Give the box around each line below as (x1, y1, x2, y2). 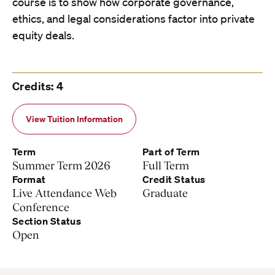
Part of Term (142, 145, 200, 158)
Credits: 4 (12, 79, 64, 94)
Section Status (12, 215, 82, 228)
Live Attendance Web (12, 187, 117, 200)
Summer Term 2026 (12, 159, 110, 172)
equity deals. (12, 28, 74, 42)
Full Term (142, 159, 189, 172)
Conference (12, 201, 69, 214)
